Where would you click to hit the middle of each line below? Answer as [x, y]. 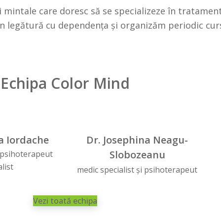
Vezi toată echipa [65, 201]
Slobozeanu [137, 154]
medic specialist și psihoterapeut [137, 169]
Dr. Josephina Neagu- [137, 140]
